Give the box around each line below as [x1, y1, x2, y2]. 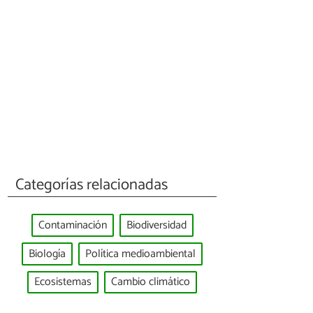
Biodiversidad [126, 216, 187, 235]
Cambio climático [111, 272, 190, 292]
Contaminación [38, 216, 107, 235]
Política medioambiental [85, 244, 196, 263]
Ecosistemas [34, 272, 92, 292]
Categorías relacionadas [15, 171, 168, 198]
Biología [29, 244, 66, 263]
